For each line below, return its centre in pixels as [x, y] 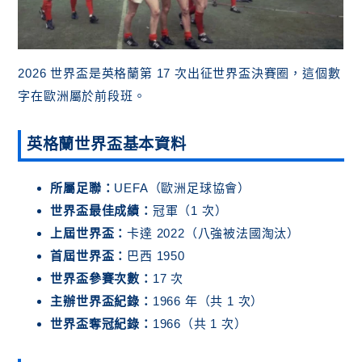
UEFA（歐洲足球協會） [182, 188]
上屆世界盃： [89, 234]
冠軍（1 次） [190, 211]
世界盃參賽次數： [101, 279]
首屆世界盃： [89, 256]
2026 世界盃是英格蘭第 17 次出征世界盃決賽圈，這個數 [179, 73]
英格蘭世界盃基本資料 [106, 144]
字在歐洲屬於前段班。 [82, 95]
